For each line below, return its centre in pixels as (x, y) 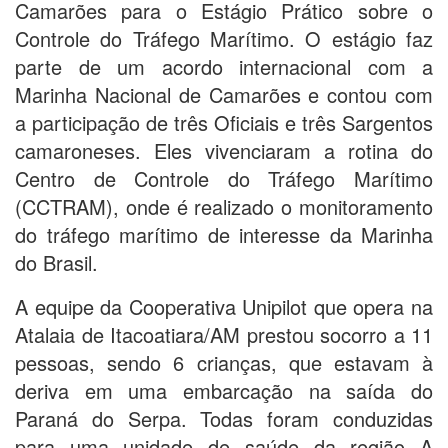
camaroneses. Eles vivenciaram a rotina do (224, 150)
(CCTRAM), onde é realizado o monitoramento (224, 206)
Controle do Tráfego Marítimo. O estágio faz (224, 38)
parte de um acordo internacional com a (224, 66)
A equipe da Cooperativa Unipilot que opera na (224, 306)
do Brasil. (56, 262)
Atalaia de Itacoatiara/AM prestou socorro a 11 (224, 334)
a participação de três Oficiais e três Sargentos (224, 122)
